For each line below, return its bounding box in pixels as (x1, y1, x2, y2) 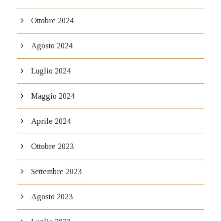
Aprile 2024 (31, 117, 71, 126)
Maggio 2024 (31, 92, 74, 101)
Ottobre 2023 (31, 142, 74, 151)
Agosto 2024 (31, 41, 73, 50)
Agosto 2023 (31, 192, 73, 201)
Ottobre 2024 (31, 16, 74, 25)
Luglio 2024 (31, 67, 71, 75)
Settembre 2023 (31, 167, 81, 176)
